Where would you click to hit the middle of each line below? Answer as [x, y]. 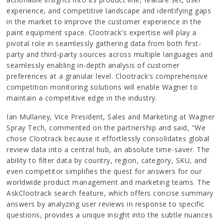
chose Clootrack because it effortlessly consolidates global [108, 139]
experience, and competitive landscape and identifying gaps [109, 11]
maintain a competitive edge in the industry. [82, 98]
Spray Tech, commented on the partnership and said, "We [106, 128]
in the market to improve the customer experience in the [104, 22]
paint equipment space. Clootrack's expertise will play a [102, 33]
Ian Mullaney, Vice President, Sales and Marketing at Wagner [111, 117]
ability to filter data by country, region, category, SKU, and [107, 161]
